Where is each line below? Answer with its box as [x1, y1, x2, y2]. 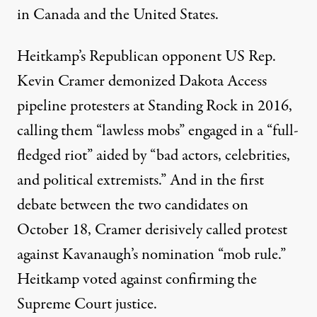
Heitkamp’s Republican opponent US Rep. [17, 45, 276, 69]
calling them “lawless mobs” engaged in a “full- [17, 120, 299, 143]
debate [17, 194, 57, 217]
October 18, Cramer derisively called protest [17, 219, 287, 242]
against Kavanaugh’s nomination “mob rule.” [17, 243, 286, 267]
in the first [200, 169, 264, 192]
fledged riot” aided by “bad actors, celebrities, [17, 144, 290, 168]
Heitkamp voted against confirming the [17, 268, 257, 292]
